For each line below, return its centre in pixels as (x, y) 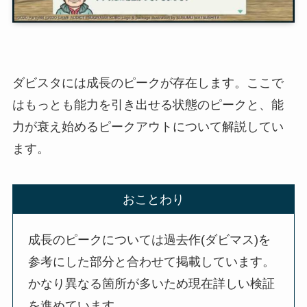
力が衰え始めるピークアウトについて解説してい (148, 126)
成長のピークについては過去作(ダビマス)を (150, 240)
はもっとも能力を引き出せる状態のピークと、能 (148, 105)
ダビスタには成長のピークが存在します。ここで (148, 83)
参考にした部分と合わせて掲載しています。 (152, 261)
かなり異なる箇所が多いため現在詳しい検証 (152, 283)
